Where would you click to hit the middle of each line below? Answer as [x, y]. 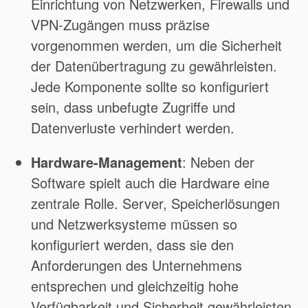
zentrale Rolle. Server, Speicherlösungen [155, 203]
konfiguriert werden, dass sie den [132, 245]
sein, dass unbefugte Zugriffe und [133, 107]
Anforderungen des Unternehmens [136, 265]
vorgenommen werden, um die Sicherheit [156, 45]
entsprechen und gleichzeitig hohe [135, 286]
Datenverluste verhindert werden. [133, 128]
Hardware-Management [107, 162]
